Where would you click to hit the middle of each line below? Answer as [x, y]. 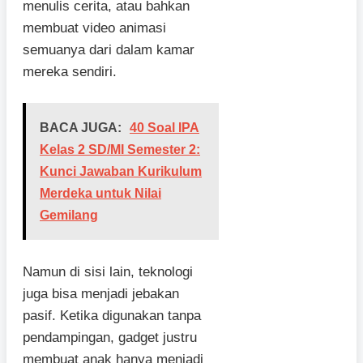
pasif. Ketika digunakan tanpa [112, 315]
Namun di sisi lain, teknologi [108, 271]
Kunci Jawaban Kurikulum [121, 172]
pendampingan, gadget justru [110, 337]
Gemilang [69, 216]
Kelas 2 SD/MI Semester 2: [120, 150]
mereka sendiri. [70, 71]
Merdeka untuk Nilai [100, 194]
